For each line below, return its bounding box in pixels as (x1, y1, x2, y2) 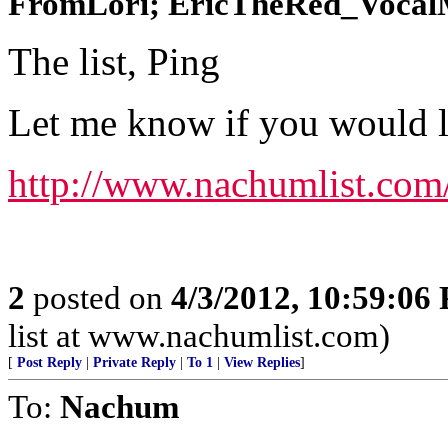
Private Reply (93, 355, 176, 370)
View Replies (224, 355, 300, 370)
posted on (25, 279, 171, 316)
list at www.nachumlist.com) (8, 317, 390, 354)
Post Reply (17, 355, 82, 370)
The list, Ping (8, 40, 220, 83)
